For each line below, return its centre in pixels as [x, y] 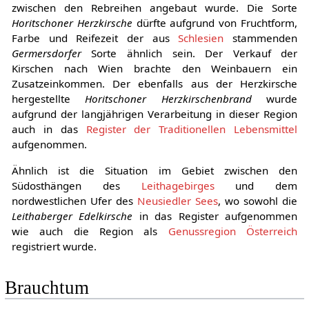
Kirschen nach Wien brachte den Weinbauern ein [154, 69]
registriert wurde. [54, 246]
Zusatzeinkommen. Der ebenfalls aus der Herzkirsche [154, 84]
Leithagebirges [178, 185]
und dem [256, 185]
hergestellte [48, 99]
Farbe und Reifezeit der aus [95, 38]
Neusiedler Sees [178, 200]
